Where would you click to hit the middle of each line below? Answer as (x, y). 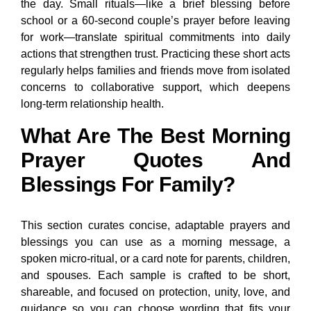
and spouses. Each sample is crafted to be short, (155, 276)
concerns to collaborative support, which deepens (155, 87)
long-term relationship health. (92, 104)
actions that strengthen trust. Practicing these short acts (155, 54)
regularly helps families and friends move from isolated (155, 71)
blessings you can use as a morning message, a (155, 242)
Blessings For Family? (128, 185)
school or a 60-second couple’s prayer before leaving (155, 21)
